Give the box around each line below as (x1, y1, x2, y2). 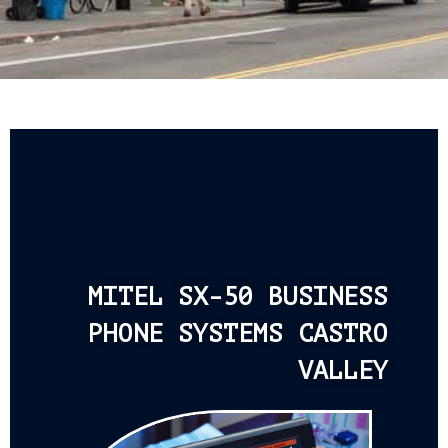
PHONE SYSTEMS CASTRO (88, 320, 388, 348)
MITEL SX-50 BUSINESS (88, 283, 388, 311)
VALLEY (298, 357, 388, 385)
